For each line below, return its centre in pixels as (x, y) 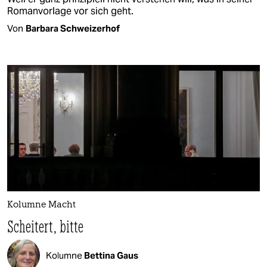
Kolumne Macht (41, 206)
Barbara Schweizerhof (73, 28)
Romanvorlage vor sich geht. (70, 11)
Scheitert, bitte (45, 226)
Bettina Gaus (111, 255)
